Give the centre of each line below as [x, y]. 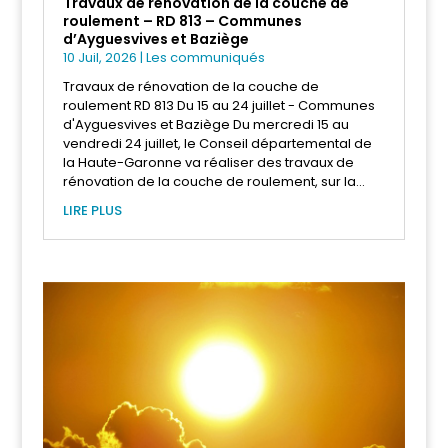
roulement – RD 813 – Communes [182, 21]
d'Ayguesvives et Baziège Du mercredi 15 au [205, 125]
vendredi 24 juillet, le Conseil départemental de [217, 144]
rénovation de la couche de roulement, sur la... [213, 182]
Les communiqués [205, 58]
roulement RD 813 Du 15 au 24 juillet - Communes [218, 106]
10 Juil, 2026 [99, 58]
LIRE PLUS [92, 211]
